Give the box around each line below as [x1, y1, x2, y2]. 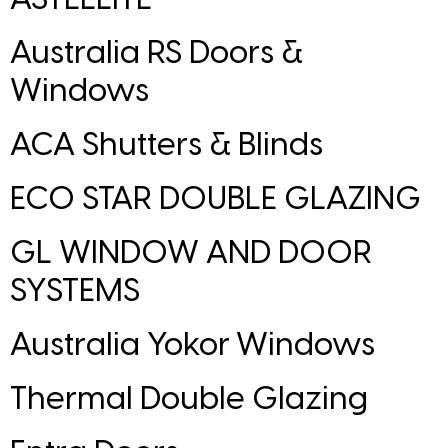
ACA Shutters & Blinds [10, 128, 323, 163]
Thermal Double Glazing [10, 382, 368, 417]
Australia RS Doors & [10, 36, 303, 71]
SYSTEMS [10, 274, 140, 309]
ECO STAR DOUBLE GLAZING [10, 182, 421, 217]
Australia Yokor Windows [10, 328, 375, 363]
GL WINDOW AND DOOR [10, 236, 372, 271]
